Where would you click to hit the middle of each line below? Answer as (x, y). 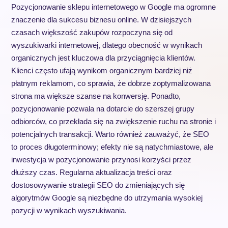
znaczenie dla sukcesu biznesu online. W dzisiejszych (101, 20)
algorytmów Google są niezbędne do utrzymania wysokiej (107, 198)
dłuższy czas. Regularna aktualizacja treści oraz (91, 172)
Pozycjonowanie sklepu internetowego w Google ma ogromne (113, 7)
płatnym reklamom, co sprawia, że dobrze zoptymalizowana (111, 83)
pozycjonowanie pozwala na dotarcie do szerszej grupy (103, 109)
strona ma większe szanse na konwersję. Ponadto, (96, 96)
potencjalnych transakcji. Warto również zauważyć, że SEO (110, 134)
